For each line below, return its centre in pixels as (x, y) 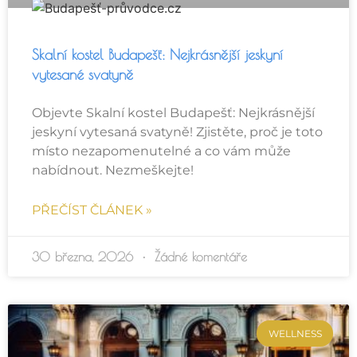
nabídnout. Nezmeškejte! (113, 171)
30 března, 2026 (85, 257)
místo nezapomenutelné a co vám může (161, 151)
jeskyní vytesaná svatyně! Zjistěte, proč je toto (177, 132)
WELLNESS (295, 333)
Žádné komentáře (198, 257)
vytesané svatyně (82, 75)
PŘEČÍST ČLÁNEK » (92, 210)
